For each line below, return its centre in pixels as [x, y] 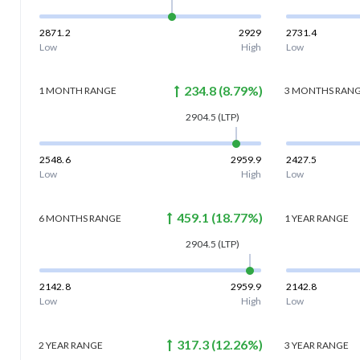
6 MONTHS [63, 218]
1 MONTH [60, 91]
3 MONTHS [309, 91]
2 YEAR [53, 345]
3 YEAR [300, 345]
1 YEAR [300, 218]
